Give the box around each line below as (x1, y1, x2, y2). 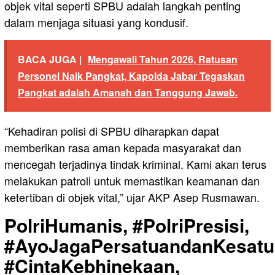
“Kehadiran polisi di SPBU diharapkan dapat (4, 123, 219, 139)
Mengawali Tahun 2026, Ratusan (88, 52, 238, 67)
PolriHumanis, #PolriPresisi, (4, 212, 249, 239)
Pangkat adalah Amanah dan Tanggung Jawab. (18, 85, 238, 100)
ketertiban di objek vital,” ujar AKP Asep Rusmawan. (4, 189, 260, 206)
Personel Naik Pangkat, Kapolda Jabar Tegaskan (18, 69, 245, 83)
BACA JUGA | (18, 52, 82, 67)
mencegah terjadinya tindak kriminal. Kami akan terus (4, 156, 266, 172)
